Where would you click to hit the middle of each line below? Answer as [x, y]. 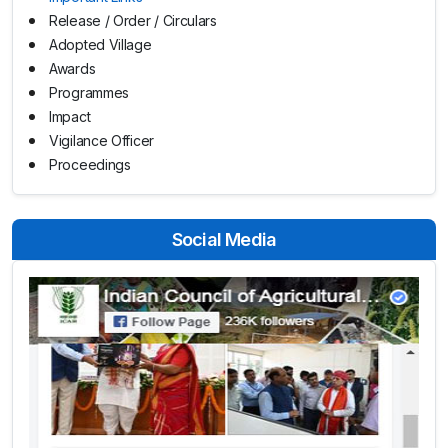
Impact [70, 116]
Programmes [89, 92]
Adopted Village [100, 44]
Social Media [224, 239]
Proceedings [90, 164]
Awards [72, 68]
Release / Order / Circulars [133, 20]
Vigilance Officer [101, 140]
